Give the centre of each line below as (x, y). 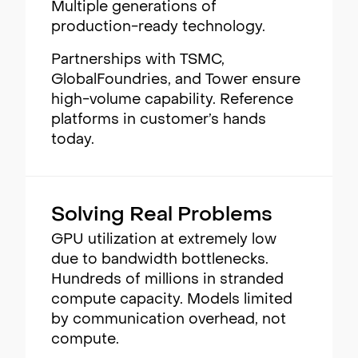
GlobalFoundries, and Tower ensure (176, 81)
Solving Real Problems (162, 216)
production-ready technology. (158, 28)
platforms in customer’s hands (159, 121)
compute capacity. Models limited (172, 300)
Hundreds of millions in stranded (167, 280)
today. (73, 141)
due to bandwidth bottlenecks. (160, 261)
